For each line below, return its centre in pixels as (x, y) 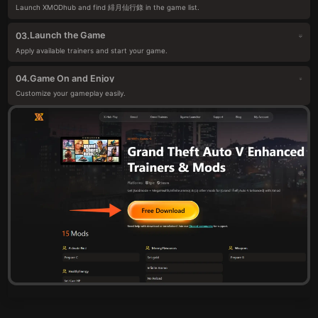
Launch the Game (68, 35)
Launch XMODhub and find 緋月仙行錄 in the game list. (108, 8)
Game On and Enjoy (72, 78)
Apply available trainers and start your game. (92, 50)
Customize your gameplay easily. (71, 94)
